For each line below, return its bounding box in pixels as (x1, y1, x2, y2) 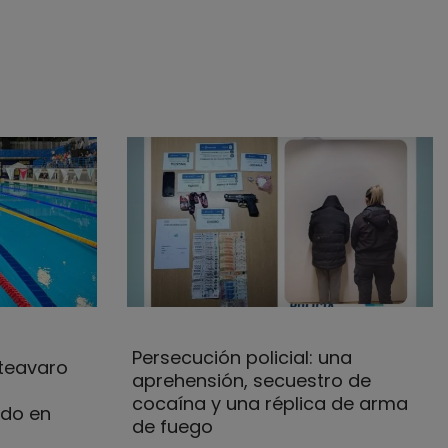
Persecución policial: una (131, 344, 352, 370)
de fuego (131, 413, 213, 439)
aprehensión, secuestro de (131, 367, 371, 393)
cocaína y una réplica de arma (131, 390, 408, 416)
